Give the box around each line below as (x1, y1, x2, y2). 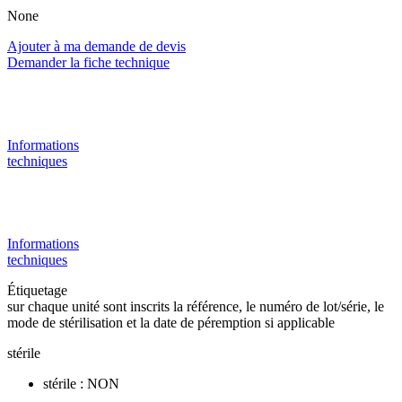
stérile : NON (43, 375, 119, 391)
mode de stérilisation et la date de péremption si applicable (7, 314, 335, 330)
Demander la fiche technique (7, 54, 170, 70)
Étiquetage (7, 282, 71, 298)
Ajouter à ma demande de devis (7, 38, 186, 54)
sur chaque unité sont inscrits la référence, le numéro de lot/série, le (7, 298, 384, 314)
